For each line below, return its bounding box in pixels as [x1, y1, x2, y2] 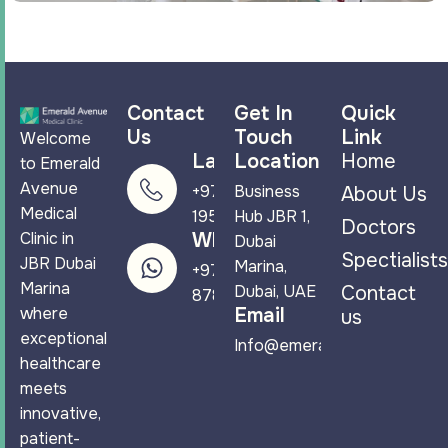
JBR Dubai [20, 252, 96, 274]
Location [234, 148, 320, 174]
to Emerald [20, 152, 100, 174]
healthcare [20, 352, 101, 374]
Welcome [20, 127, 91, 149]
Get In [234, 100, 293, 126]
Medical [20, 202, 77, 224]
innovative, [20, 402, 101, 424]
